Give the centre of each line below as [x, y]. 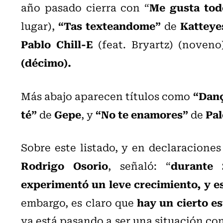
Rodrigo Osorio [64, 165]
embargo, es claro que [79, 202]
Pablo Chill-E [57, 44]
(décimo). [46, 62]
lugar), [40, 25]
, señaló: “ [139, 165]
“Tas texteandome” [109, 25]
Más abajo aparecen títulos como [107, 96]
